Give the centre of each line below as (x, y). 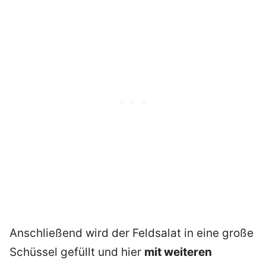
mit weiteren (178, 252)
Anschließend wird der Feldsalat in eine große (132, 233)
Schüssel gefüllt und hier (77, 252)
